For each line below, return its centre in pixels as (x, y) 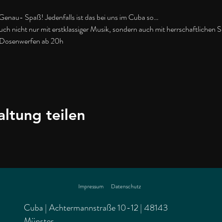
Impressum (91, 186)
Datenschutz (126, 186)
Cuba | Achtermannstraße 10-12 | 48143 (96, 207)
